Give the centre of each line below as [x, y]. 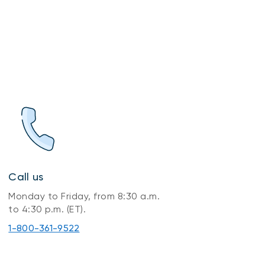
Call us [26, 176]
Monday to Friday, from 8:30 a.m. [84, 196]
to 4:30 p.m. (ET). [47, 209]
